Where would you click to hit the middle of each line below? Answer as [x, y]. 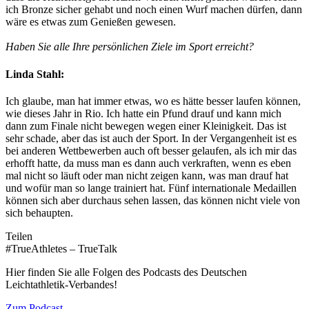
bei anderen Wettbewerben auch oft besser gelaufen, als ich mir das [151, 150]
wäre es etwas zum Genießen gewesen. [91, 22]
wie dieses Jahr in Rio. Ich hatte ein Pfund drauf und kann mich [143, 113]
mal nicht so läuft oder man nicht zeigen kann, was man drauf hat [147, 175]
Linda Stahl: [35, 74]
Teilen [19, 236]
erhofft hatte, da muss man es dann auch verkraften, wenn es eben [148, 163]
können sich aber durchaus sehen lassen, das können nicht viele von [153, 200]
